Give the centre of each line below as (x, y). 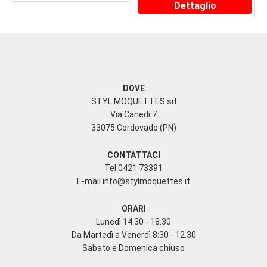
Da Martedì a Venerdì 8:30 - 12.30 (133, 235)
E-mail (90, 181)
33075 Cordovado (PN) (133, 128)
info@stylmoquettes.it (146, 181)
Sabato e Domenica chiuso (133, 248)
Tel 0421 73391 (133, 168)
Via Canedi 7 (133, 115)
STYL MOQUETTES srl (133, 102)
